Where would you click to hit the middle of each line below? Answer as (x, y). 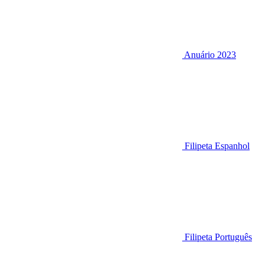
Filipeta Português (218, 237)
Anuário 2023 (210, 54)
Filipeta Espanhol (217, 146)
